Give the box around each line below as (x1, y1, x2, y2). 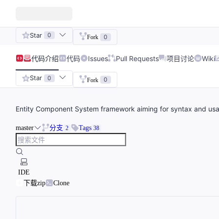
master (16, 124, 34, 132)
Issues (88, 54, 108, 63)
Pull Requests (116, 54, 159, 63)
